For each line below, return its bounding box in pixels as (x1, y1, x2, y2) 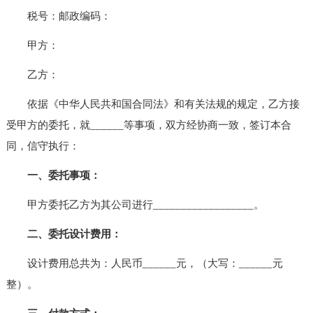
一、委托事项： (6, 169, 101, 181)
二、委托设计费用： (6, 228, 122, 240)
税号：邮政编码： (6, 10, 111, 22)
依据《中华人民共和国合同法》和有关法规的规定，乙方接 (6, 98, 300, 110)
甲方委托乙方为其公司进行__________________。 (6, 198, 264, 210)
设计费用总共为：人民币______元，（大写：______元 (6, 257, 283, 269)
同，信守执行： (6, 140, 80, 152)
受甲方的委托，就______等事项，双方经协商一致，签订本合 (6, 119, 291, 131)
